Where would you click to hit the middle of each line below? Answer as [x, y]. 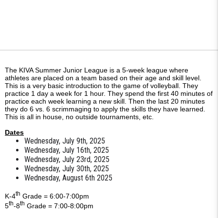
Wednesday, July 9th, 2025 [65, 141]
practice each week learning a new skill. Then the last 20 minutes [105, 101]
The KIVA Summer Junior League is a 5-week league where [97, 70]
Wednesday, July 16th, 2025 [67, 150]
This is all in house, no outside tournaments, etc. [80, 117]
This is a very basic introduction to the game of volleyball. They [101, 86]
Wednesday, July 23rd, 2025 [67, 159]
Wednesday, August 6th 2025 [69, 178]
